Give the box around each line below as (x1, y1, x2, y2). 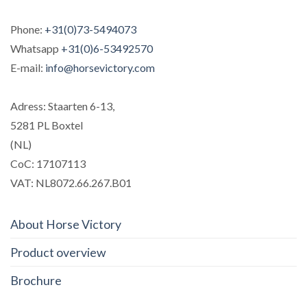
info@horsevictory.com (45, 61, 155, 75)
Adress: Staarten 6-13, (10, 99, 114, 113)
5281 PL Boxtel (10, 119, 83, 132)
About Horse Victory (10, 216, 121, 232)
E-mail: (10, 61, 45, 75)
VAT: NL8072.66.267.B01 (10, 176, 132, 190)
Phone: (10, 23, 45, 36)
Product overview (10, 244, 106, 260)
